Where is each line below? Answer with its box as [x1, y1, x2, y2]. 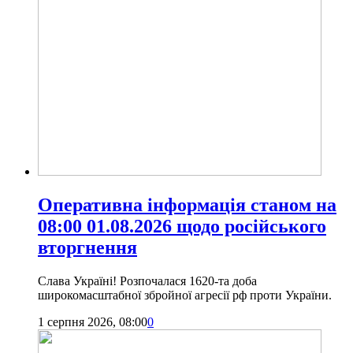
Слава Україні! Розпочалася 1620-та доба [38, 273, 257, 288]
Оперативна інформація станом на [38, 195, 336, 216]
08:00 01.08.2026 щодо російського [38, 216, 326, 237]
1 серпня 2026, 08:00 [38, 314, 147, 329]
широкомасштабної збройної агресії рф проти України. [38, 288, 332, 302]
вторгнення [38, 237, 137, 258]
